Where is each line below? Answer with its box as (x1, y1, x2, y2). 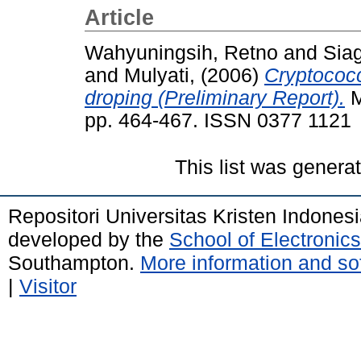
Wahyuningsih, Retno (85, 41, 278, 64)
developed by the (8, 227, 169, 251)
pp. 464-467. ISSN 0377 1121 (85, 109, 351, 131)
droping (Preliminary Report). (85, 86, 345, 109)
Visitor (19, 274, 77, 297)
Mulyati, (124, 64, 201, 86)
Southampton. (8, 251, 140, 274)
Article (85, 6, 154, 30)
